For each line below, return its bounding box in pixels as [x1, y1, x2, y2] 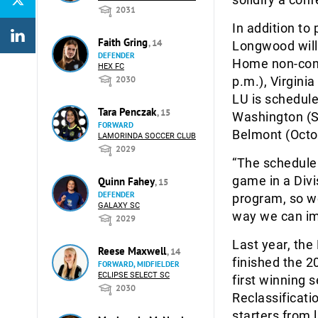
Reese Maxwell [98, 244, 169, 258]
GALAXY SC [98, 201, 140, 210]
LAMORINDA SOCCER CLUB [98, 131, 196, 141]
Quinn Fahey [98, 175, 157, 188]
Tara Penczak [98, 105, 159, 119]
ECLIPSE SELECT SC [98, 270, 170, 280]
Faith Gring [98, 35, 150, 49]
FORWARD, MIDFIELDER [98, 259, 180, 269]
